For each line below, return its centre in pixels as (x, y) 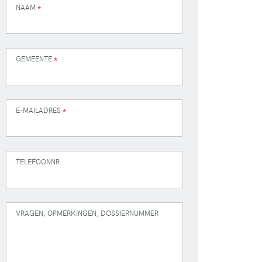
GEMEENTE (35, 58)
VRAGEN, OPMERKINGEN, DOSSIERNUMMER (87, 213)
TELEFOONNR (37, 161)
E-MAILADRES (39, 110)
